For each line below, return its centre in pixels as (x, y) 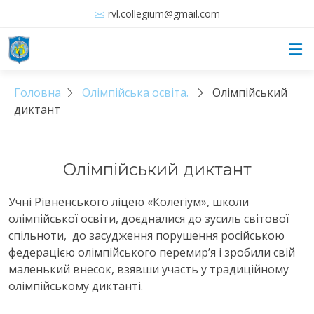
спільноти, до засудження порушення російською (146, 235)
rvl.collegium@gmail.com (164, 13)
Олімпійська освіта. (135, 93)
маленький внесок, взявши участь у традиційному (149, 269)
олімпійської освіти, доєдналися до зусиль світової (149, 219)
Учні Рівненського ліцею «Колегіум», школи (129, 202)
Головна (37, 93)
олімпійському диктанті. (76, 286)
